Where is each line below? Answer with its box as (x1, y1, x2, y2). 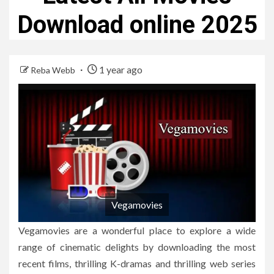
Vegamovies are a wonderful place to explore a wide (18, 224, 256, 237)
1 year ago (97, 63, 143, 75)
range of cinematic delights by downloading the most (18, 241, 256, 253)
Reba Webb (31, 64, 77, 75)
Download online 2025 (17, 10, 257, 39)
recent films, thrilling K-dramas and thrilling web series (18, 257, 256, 270)
